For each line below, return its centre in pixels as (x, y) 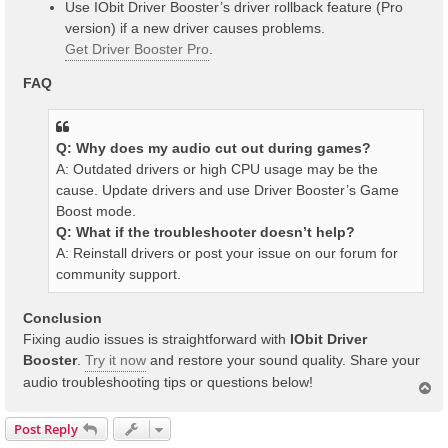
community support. (118, 274)
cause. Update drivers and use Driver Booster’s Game (227, 190)
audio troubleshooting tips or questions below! (168, 382)
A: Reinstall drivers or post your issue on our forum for (227, 253)
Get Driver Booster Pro (137, 48)
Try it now (115, 360)
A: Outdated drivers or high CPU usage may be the (217, 169)
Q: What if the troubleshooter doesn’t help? (205, 232)
